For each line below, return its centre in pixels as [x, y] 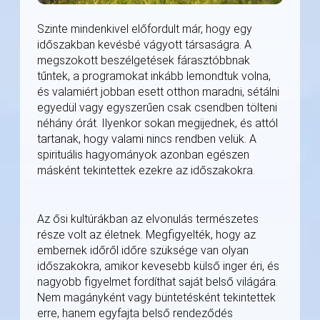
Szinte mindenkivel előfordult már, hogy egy [145, 29]
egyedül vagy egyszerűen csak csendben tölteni [157, 108]
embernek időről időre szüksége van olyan [143, 251]
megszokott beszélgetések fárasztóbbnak [144, 61]
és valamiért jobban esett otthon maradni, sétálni [158, 92]
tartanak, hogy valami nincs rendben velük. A [147, 139]
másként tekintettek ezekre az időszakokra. [146, 171]
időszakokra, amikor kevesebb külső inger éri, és [158, 266]
